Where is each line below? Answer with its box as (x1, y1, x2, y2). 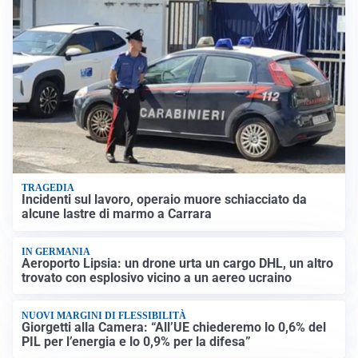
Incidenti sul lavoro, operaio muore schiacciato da (22, 192, 308, 208)
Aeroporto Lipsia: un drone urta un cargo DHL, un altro (22, 256, 334, 272)
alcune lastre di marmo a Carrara (22, 206, 213, 222)
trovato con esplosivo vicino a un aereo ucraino (22, 270, 292, 286)
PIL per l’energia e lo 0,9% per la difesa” (22, 333, 252, 349)
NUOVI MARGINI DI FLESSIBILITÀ (22, 309, 187, 321)
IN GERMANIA (22, 245, 91, 257)
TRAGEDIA (22, 182, 75, 194)
